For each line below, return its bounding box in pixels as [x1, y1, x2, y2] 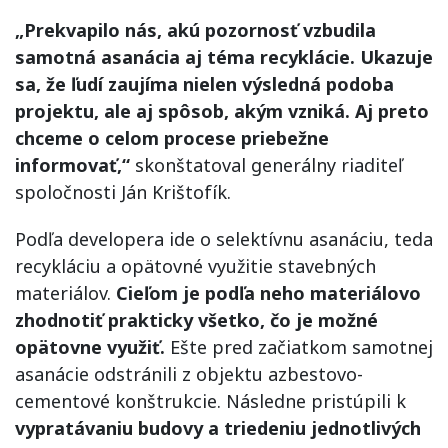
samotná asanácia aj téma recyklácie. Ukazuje [15, 44, 433, 69]
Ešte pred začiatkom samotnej [165, 334, 433, 359]
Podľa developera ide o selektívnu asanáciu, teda [15, 226, 433, 251]
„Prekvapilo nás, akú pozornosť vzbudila [15, 17, 376, 42]
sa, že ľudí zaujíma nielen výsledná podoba [15, 71, 394, 96]
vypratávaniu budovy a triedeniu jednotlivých [15, 415, 421, 440]
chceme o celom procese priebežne [15, 125, 329, 150]
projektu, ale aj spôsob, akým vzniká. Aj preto [15, 98, 429, 123]
